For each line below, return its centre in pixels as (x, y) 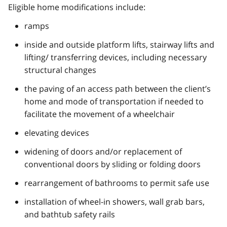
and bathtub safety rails (70, 215)
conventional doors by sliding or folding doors (112, 164)
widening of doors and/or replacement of (103, 152)
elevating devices (57, 133)
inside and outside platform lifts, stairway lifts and (119, 45)
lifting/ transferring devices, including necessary (116, 58)
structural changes (60, 70)
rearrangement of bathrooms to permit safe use (117, 183)
